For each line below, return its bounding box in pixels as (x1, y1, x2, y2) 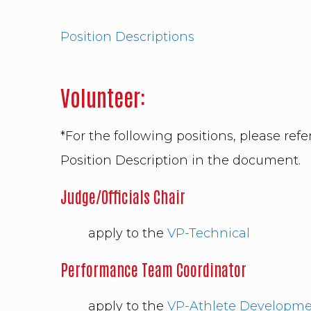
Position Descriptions (60, 29, 194, 45)
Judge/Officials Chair (60, 186, 185, 207)
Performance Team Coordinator (60, 259, 246, 280)
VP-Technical (167, 225, 250, 241)
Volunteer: (60, 83, 146, 111)
